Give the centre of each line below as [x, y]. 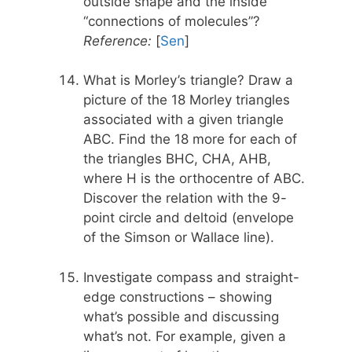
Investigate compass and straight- [191, 277]
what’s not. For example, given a [185, 336]
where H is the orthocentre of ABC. [194, 179]
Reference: [117, 40]
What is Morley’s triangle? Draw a [188, 81]
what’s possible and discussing [181, 316]
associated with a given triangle [183, 120]
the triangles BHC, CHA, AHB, [177, 159]
